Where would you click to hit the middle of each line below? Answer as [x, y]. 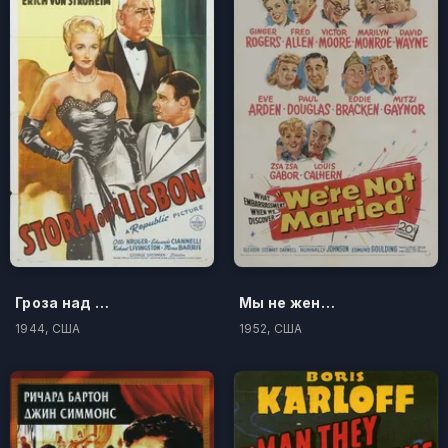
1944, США [48, 328]
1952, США [271, 328]
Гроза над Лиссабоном [101, 302]
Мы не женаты [327, 302]
